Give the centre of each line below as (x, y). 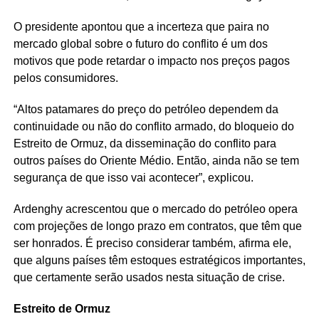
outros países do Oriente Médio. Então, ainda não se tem (156, 160)
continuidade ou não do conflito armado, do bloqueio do (153, 126)
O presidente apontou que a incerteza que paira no (141, 26)
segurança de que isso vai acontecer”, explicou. (133, 177)
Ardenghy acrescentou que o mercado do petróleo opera (155, 209)
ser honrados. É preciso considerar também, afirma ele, (152, 243)
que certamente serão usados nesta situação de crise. (149, 277)
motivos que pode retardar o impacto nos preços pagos (151, 61)
